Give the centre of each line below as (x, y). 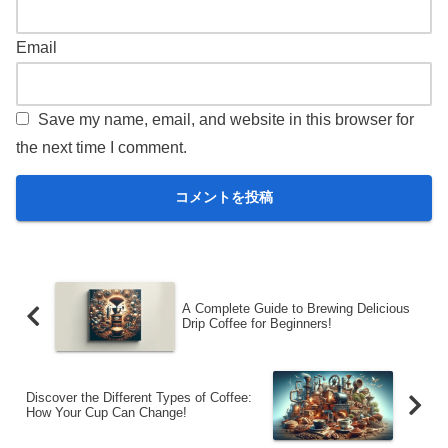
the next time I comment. (101, 147)
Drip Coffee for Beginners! (256, 324)
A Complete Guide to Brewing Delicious (295, 309)
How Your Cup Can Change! (106, 413)
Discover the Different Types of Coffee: (139, 398)
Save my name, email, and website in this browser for (226, 119)
